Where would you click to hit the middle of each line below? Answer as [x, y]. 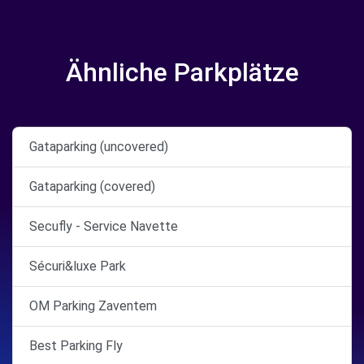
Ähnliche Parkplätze [182, 72]
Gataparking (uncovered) [99, 147]
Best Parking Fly [76, 346]
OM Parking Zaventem [93, 306]
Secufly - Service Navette [104, 226]
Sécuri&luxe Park [78, 266]
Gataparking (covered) [92, 186]
